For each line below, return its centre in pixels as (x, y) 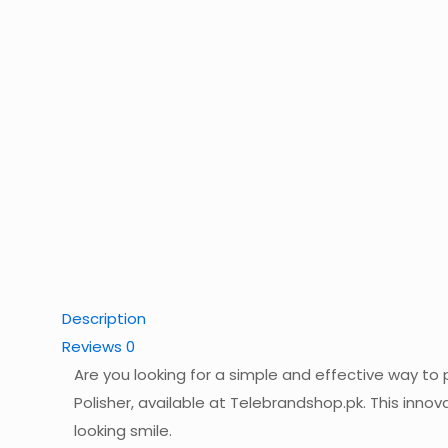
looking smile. (123, 430)
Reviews (94, 346)
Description (104, 318)
